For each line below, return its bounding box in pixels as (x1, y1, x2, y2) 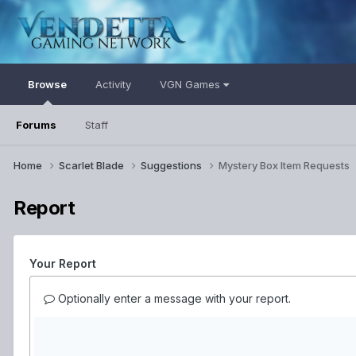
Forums (16, 118, 56, 131)
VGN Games (160, 78, 223, 91)
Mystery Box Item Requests (219, 158, 350, 172)
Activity (95, 78, 131, 91)
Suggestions (141, 158, 204, 172)
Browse (28, 78, 67, 91)
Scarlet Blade (59, 158, 126, 172)
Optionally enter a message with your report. (55, 291, 291, 305)
